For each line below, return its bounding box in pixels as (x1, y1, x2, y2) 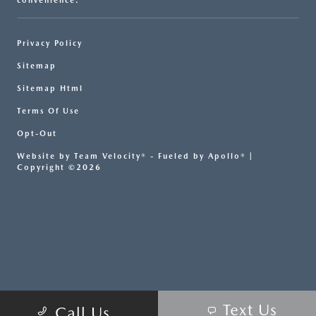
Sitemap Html (17, 84, 83, 94)
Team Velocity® (74, 152, 147, 162)
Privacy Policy (17, 39, 83, 49)
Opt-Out (17, 129, 57, 139)
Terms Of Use (17, 107, 80, 116)
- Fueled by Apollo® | (147, 152, 253, 162)
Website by (17, 152, 74, 162)
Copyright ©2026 (17, 163, 102, 173)
